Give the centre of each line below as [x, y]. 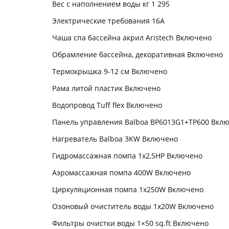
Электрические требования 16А [108, 21]
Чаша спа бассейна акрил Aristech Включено [132, 38]
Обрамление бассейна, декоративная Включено [138, 54]
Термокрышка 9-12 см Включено [110, 71]
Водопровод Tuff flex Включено [107, 105]
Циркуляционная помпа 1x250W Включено [128, 189]
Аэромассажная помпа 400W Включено [121, 173]
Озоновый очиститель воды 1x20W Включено [133, 206]
